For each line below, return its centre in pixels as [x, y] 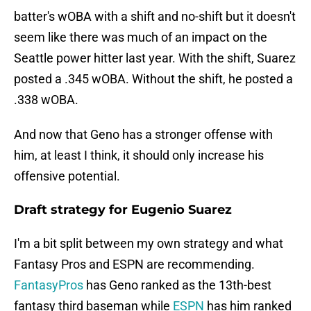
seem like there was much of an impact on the [141, 37]
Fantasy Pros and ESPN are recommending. [134, 264]
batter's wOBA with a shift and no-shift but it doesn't [155, 17]
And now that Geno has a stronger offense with [143, 135]
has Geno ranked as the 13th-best [177, 285]
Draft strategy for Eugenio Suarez [123, 210]
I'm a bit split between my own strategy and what [149, 244]
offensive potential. [67, 176]
